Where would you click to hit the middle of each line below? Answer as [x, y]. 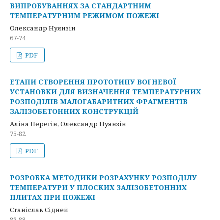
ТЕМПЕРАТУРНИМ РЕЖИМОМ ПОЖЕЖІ [84, 15]
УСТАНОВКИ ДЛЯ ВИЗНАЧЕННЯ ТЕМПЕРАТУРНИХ [105, 92]
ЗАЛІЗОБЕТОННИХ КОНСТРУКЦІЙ [74, 111]
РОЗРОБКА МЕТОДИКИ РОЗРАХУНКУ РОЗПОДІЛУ [103, 178]
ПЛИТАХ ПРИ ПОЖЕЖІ [53, 197]
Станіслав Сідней [39, 210]
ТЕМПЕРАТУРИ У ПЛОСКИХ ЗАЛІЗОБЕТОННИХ [98, 187]
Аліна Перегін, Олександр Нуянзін [68, 124]
